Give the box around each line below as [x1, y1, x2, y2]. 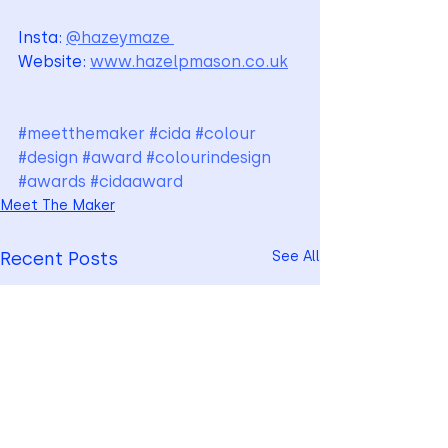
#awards [18, 171, 86, 191]
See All [272, 247, 320, 265]
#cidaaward [90, 171, 183, 191]
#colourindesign [146, 147, 271, 167]
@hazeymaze [66, 27, 174, 47]
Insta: [18, 27, 66, 47]
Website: [18, 51, 90, 71]
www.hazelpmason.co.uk [90, 51, 288, 71]
